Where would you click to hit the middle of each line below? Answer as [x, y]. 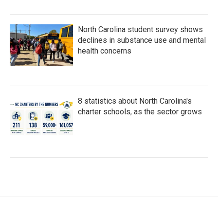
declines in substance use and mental [142, 40]
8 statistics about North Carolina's [135, 101]
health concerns [105, 51]
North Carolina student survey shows [140, 29]
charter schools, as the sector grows [140, 111]
